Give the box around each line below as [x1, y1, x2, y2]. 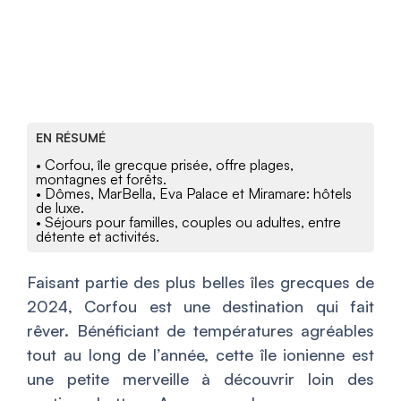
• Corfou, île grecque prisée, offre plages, [36, 156, 294, 175]
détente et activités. [36, 227, 159, 246]
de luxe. [36, 199, 84, 218]
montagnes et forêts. [36, 170, 166, 189]
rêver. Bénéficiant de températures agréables [27, 320, 374, 341]
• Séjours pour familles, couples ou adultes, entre [36, 213, 341, 232]
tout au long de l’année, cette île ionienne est [27, 345, 374, 365]
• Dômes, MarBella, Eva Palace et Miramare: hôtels [36, 184, 352, 203]
